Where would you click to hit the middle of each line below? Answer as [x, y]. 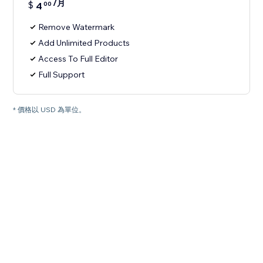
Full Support [62, 75]
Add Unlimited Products [84, 43]
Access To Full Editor [78, 59]
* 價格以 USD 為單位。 [50, 110]
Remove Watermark [77, 27]
